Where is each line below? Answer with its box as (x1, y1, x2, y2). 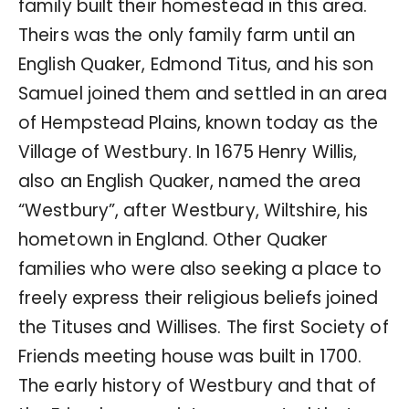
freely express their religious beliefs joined (18, 285, 379, 310)
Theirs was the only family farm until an (18, 22, 356, 47)
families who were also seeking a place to (18, 256, 383, 281)
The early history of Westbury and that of (18, 372, 377, 398)
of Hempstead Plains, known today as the (18, 110, 378, 135)
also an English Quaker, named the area (18, 168, 361, 194)
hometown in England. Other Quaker (18, 226, 329, 252)
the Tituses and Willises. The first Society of (18, 314, 389, 340)
